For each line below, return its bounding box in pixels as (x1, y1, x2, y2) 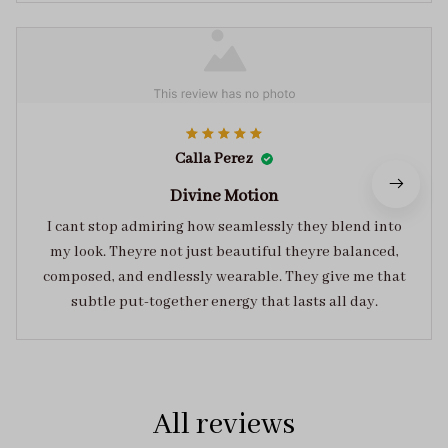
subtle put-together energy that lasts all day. (70, 293, 378, 312)
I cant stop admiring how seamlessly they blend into (46, 218, 402, 237)
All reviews (153, 406, 295, 445)
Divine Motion (170, 186, 278, 208)
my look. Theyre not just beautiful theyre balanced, (49, 243, 285, 262)
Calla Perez (175, 150, 253, 169)
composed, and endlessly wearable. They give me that (42, 268, 406, 287)
